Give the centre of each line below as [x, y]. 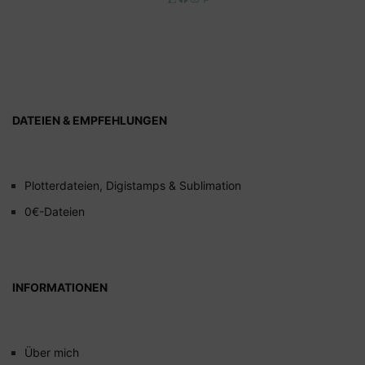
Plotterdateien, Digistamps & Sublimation [133, 185]
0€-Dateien [55, 211]
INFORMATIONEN [60, 288]
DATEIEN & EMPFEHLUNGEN [90, 120]
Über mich [52, 353]
